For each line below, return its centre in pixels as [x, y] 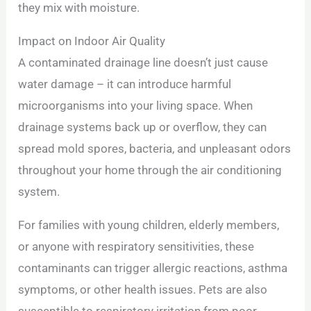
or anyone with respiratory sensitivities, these [136, 247]
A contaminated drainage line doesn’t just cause [143, 63]
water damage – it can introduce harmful [125, 84]
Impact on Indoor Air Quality [92, 41]
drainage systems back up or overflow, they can [143, 127]
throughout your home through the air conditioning [150, 170]
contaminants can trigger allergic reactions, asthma [153, 268]
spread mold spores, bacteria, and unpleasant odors [155, 149]
